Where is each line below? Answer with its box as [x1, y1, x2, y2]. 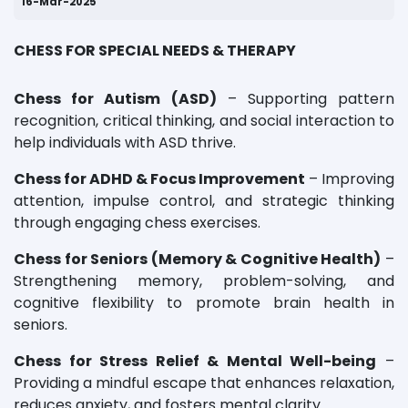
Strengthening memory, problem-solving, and [14, 270, 394, 292]
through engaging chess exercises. [14, 212, 260, 234]
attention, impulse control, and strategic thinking [14, 190, 394, 212]
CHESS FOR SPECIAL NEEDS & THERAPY [14, 40, 296, 62]
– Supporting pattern [216, 88, 394, 110]
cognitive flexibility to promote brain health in [14, 292, 394, 314]
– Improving [305, 168, 394, 190]
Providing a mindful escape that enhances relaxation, [14, 372, 394, 394]
